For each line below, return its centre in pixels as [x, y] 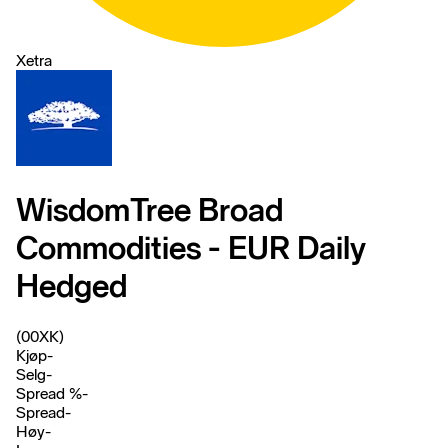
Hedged [71, 286]
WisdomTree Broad [149, 210]
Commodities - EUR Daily [191, 248]
